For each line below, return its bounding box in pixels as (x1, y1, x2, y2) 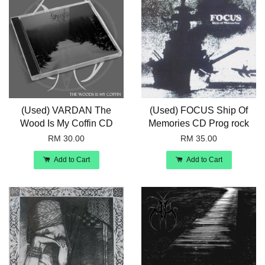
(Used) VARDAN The (21, 105, 111, 116)
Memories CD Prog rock (148, 118, 249, 129)
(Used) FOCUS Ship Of (150, 105, 248, 116)
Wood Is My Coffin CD (20, 118, 113, 129)
